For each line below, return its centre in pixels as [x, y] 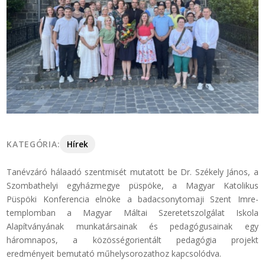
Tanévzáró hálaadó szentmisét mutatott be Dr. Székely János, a [132, 172]
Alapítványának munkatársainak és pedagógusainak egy [132, 227]
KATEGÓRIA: [33, 144]
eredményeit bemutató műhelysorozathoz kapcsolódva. [114, 254]
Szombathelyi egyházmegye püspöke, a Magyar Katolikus [132, 186]
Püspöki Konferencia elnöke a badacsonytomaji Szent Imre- [132, 199]
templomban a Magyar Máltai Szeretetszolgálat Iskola [132, 213]
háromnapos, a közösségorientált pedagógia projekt [132, 240]
